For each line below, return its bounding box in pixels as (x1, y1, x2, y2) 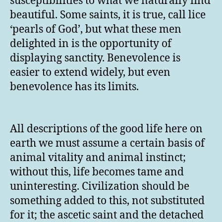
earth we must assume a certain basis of (10, 136, 205, 150)
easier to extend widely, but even (10, 66, 170, 80)
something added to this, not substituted (10, 194, 205, 208)
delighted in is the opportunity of (10, 37, 171, 51)
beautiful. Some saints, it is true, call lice (10, 8, 206, 22)
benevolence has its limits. (10, 80, 139, 94)
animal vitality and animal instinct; (10, 151, 186, 165)
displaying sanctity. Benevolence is (10, 52, 180, 65)
